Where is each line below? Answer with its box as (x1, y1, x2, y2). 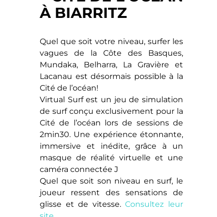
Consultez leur (125, 200, 183, 209)
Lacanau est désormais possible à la (40, 72, 183, 81)
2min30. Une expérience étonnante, (40, 130, 183, 139)
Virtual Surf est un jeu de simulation (40, 95, 183, 105)
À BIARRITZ (40, 4, 127, 22)
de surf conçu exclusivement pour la (40, 107, 183, 116)
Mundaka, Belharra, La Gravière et (40, 60, 183, 70)
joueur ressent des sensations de (40, 188, 183, 198)
